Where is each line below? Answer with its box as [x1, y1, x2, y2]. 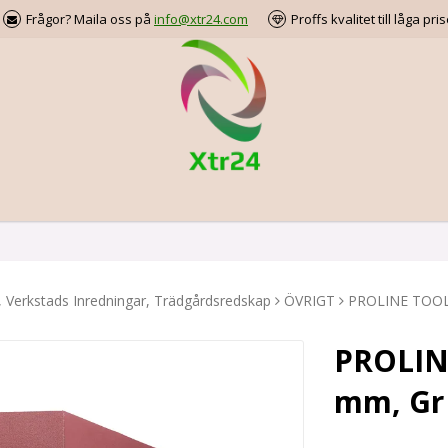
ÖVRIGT [284, 291, 335, 310]
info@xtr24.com [154, 10, 248, 28]
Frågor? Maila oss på [26, 10, 154, 28]
